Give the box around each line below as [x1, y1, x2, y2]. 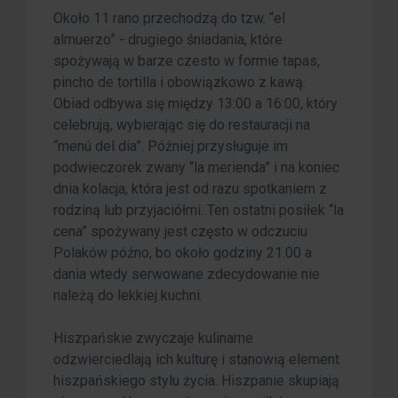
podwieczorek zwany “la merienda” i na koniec [53, 159, 339, 177]
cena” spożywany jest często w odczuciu [53, 223, 307, 241]
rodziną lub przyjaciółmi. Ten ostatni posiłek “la [53, 202, 344, 219]
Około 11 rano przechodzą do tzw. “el [53, 10, 285, 28]
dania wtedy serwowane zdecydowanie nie [53, 266, 320, 283]
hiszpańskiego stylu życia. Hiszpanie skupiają [53, 372, 339, 390]
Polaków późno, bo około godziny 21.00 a [53, 244, 312, 262]
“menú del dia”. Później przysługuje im [53, 138, 288, 155]
